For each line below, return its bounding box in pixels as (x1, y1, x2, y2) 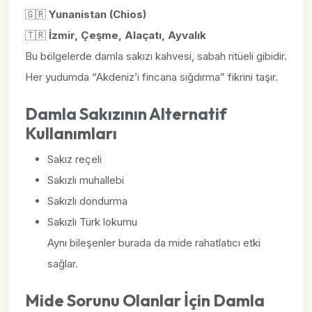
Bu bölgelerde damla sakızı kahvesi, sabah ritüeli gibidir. (25, 49, 287, 63)
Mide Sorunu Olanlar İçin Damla (25, 290, 265, 311)
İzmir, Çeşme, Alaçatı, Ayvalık (49, 29, 206, 42)
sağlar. (47, 257, 78, 270)
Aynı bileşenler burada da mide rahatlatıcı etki (47, 236, 260, 249)
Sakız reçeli (47, 153, 102, 166)
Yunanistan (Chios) (49, 8, 146, 21)
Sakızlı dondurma (47, 194, 127, 208)
